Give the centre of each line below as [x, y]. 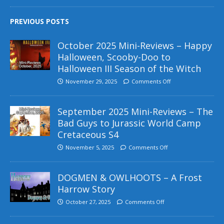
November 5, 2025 [90, 147]
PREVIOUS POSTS [39, 21]
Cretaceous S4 [88, 134]
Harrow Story [86, 189]
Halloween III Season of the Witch [129, 68]
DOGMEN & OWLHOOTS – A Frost [130, 177]
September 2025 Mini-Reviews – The [135, 111]
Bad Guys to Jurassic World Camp [129, 123]
